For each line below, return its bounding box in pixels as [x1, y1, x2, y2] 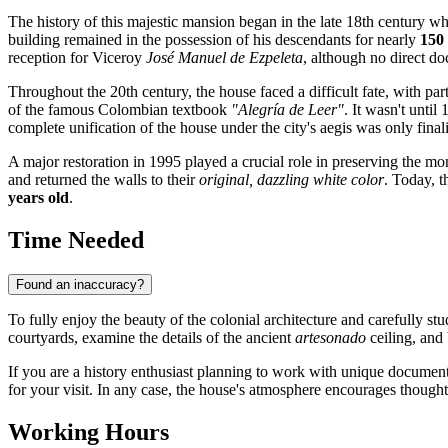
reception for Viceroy [8, 49, 146, 67]
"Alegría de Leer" [231, 101, 344, 119]
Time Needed [8, 227, 144, 254]
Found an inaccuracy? [16, 277, 144, 293]
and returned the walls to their [8, 171, 199, 189]
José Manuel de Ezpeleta [146, 49, 303, 67]
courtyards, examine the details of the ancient [8, 329, 295, 347]
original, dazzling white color [199, 171, 384, 189]
